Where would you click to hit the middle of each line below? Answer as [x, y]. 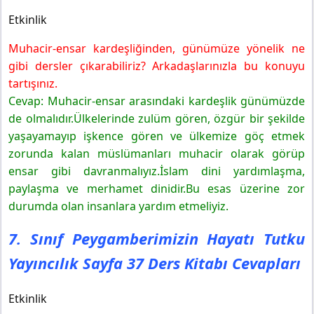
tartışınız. [33, 84]
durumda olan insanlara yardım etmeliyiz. [118, 206]
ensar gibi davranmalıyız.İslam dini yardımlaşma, [157, 171]
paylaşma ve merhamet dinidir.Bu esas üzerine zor [157, 189]
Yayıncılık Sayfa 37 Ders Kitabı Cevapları [155, 263]
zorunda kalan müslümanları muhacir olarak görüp [157, 154]
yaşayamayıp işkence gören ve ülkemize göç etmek [157, 136]
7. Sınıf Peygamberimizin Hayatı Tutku [157, 239]
